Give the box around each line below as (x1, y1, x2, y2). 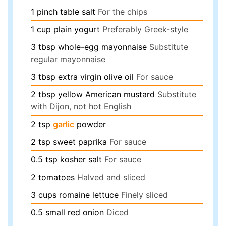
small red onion (45, 207, 104, 217)
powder (74, 119, 106, 129)
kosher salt (60, 154, 102, 164)
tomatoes (38, 172, 75, 182)
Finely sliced (121, 189, 168, 200)
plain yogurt (53, 24, 100, 34)
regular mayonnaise (31, 53, 106, 64)
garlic (53, 119, 75, 129)
